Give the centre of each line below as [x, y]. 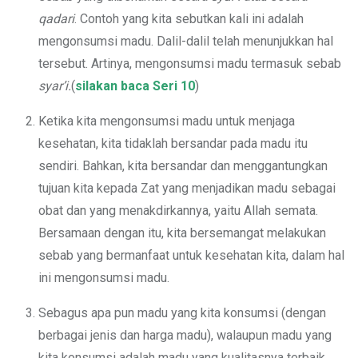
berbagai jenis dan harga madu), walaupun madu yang [185, 335]
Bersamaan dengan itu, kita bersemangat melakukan [182, 233]
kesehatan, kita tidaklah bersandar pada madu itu [173, 143]
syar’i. [55, 86]
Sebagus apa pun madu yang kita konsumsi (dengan [182, 312]
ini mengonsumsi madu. [104, 277]
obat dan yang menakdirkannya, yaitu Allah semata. [178, 210]
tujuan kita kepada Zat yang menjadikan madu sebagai [187, 188]
